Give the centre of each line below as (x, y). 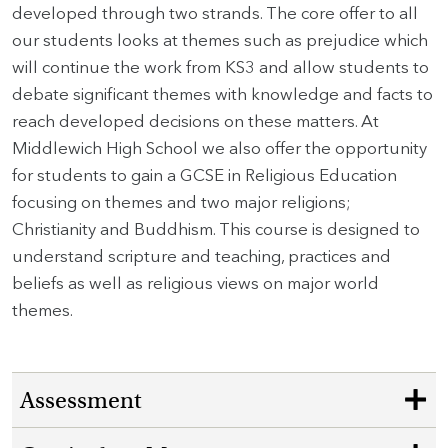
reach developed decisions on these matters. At (195, 121)
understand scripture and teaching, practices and (201, 256)
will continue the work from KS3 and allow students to (220, 67)
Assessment (80, 400)
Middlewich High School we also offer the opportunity (219, 148)
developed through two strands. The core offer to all (215, 13)
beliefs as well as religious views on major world (195, 283)
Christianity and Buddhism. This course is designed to (216, 229)
